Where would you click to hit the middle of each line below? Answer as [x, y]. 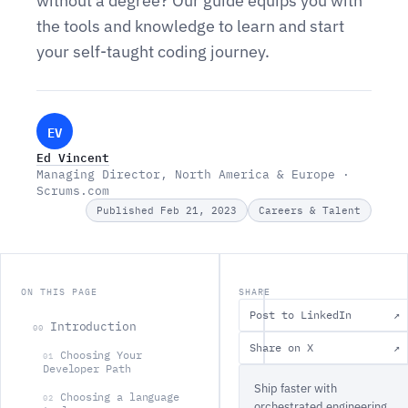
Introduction [93, 326]
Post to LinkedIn [301, 315]
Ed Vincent [73, 158]
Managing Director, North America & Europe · [193, 174]
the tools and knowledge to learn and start [190, 26]
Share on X [281, 347]
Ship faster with [296, 388]
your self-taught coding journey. [153, 51]
